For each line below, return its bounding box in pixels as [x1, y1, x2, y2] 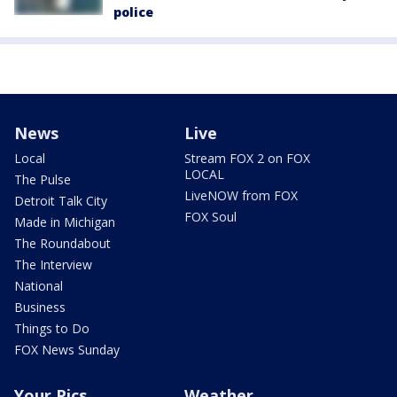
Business [14, 298, 66, 315]
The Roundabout [14, 234, 111, 252]
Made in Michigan [14, 213, 115, 230]
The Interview [14, 255, 92, 273]
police [113, 3, 153, 20]
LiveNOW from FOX [184, 186, 298, 204]
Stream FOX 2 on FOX [184, 149, 310, 167]
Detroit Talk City [14, 191, 107, 209]
